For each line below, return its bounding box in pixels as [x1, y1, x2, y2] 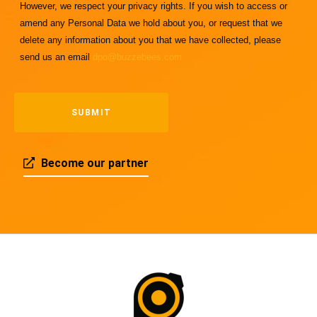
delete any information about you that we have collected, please [20, 34, 281, 45]
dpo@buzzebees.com [93, 51, 182, 62]
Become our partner [41, 156, 149, 171]
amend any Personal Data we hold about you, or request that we [20, 17, 282, 28]
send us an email [20, 51, 93, 62]
